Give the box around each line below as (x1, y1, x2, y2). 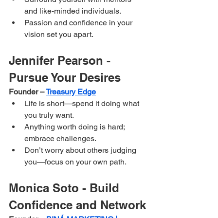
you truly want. (24, 110, 74, 120)
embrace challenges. (24, 133, 96, 143)
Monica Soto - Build (9, 181, 123, 195)
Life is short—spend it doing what (24, 98, 141, 108)
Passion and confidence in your (24, 18, 134, 27)
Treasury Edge (46, 87, 96, 96)
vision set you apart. (24, 29, 93, 39)
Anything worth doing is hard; (24, 122, 127, 131)
